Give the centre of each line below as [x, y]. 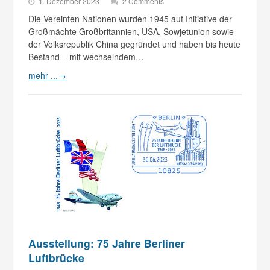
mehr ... [43, 75]
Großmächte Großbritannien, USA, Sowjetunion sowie [131, 31]
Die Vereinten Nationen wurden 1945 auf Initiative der [130, 18]
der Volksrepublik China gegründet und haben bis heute [135, 44]
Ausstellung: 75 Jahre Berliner [107, 243]
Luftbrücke [57, 257]
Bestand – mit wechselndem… [86, 56]
